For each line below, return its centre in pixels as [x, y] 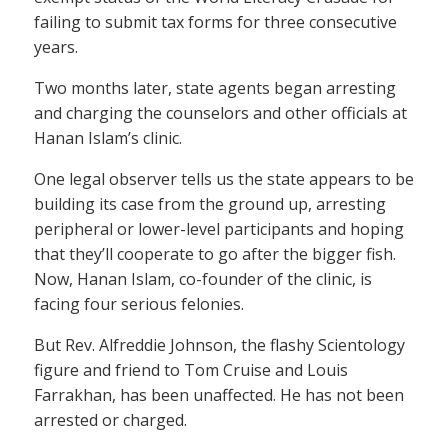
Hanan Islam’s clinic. [108, 137]
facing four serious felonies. [139, 303]
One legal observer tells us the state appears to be [224, 178]
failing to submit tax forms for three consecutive [215, 21]
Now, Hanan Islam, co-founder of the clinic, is [203, 278]
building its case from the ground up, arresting [210, 203]
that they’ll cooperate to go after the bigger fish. [215, 253]
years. [56, 46]
